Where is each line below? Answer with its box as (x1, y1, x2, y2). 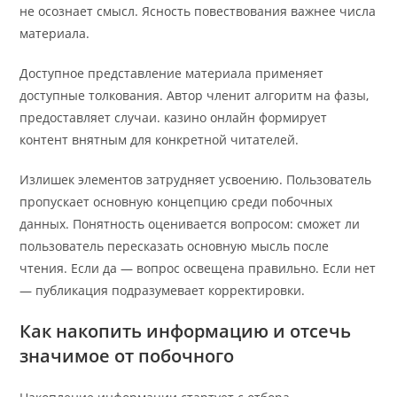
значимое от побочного (19, 344, 235, 369)
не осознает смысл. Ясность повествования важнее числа (19, 3, 377, 20)
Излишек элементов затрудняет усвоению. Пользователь (19, 171, 372, 189)
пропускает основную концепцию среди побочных (19, 193, 333, 211)
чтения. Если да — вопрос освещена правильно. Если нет (19, 260, 377, 277)
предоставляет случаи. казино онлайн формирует (19, 109, 328, 127)
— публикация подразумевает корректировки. (19, 282, 306, 300)
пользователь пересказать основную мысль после (19, 237, 330, 255)
